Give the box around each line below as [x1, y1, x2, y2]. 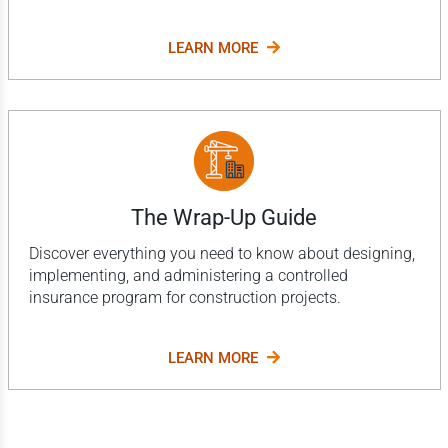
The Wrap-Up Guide [131, 204, 317, 230]
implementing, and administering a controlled [28, 265, 348, 285]
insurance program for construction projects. [28, 287, 341, 307]
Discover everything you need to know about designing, [28, 243, 415, 263]
